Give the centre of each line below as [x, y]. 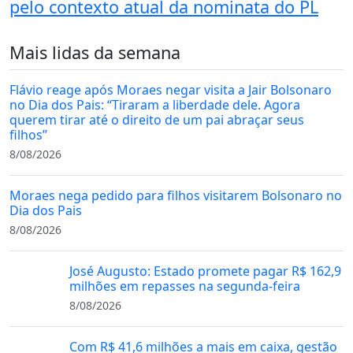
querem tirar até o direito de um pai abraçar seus [157, 119]
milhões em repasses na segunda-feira [185, 286]
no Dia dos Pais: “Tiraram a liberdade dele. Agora [155, 104]
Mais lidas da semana [95, 52]
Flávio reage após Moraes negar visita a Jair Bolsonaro [171, 89]
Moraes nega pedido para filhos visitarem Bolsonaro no [176, 195]
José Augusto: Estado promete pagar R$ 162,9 [205, 271]
